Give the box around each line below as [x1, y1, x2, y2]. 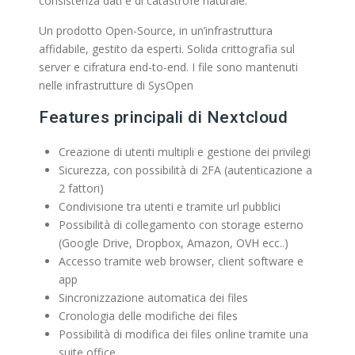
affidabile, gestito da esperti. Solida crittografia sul [39, 41, 295, 56]
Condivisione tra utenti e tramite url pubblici [59, 199, 281, 214]
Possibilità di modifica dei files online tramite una [59, 326, 308, 342]
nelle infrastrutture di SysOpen [39, 78, 193, 93]
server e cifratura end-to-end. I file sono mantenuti [39, 59, 298, 74]
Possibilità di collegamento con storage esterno [59, 217, 303, 232]
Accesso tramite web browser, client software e [59, 254, 303, 269]
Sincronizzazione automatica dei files [59, 290, 248, 305]
